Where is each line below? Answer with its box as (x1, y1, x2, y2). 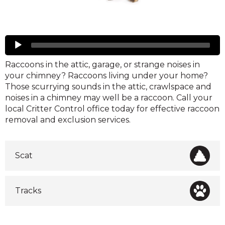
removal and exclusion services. (5, 115, 131, 125)
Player (5, 46, 31, 56)
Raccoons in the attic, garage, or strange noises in (5, 60, 200, 70)
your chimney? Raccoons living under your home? (5, 71, 208, 81)
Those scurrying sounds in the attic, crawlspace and (5, 82, 211, 92)
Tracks (15, 186, 41, 196)
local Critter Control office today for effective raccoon (5, 104, 219, 114)
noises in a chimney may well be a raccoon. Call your (5, 93, 212, 103)
